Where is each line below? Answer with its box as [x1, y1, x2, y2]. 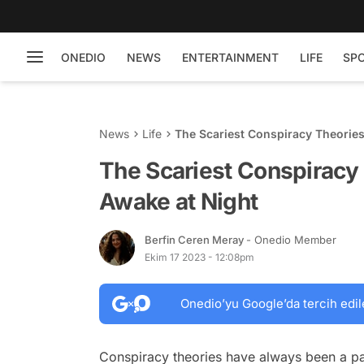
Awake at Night [99, 188, 258, 215]
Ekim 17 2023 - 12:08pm [145, 250, 254, 263]
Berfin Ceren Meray [145, 232, 246, 246]
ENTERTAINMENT [182, 50, 279, 64]
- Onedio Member [246, 232, 336, 246]
